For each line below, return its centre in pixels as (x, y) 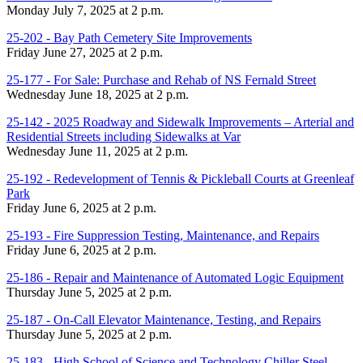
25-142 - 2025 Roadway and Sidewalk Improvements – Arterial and (180, 122)
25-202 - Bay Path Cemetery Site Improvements (129, 37)
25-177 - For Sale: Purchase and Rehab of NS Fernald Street (161, 79)
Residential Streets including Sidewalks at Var (124, 136)
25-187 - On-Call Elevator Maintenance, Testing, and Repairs (164, 319)
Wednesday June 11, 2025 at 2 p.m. (97, 151)
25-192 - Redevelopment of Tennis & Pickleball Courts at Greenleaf (180, 178)
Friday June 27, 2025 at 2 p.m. (85, 52)
